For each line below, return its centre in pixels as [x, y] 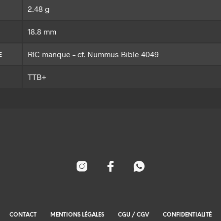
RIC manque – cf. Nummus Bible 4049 [93, 54]
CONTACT [23, 215]
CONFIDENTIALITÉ [187, 215]
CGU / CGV [133, 215]
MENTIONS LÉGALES [77, 215]
